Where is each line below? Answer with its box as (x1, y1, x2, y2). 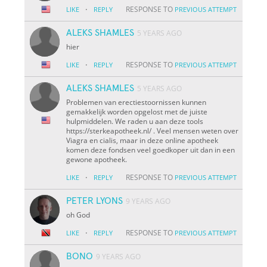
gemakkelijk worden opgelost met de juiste (66, 106, 208, 117)
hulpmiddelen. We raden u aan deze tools (66, 116, 204, 126)
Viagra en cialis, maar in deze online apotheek (66, 135, 219, 145)
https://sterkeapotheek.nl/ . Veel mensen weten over (66, 125, 239, 136)
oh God (66, 209, 91, 220)
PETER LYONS (66, 195, 123, 206)
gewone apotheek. (66, 154, 128, 164)
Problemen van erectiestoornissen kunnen (66, 97, 207, 107)
